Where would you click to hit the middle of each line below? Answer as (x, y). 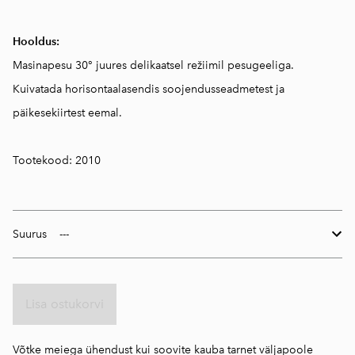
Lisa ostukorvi (65, 304)
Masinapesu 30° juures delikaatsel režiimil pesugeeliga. (153, 65)
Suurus (30, 234)
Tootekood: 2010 (57, 160)
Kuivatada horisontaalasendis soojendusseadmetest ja (149, 89)
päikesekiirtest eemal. (67, 113)
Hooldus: (36, 42)
